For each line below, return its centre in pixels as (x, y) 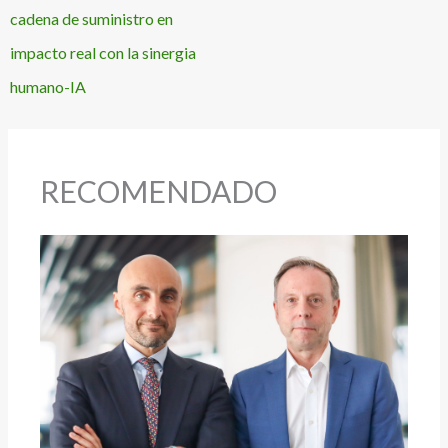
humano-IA (48, 87)
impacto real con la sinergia (103, 53)
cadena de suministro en (92, 19)
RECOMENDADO (159, 190)
